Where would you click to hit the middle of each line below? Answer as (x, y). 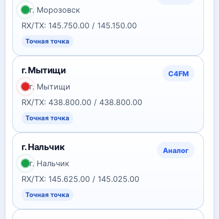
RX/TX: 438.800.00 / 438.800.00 (82, 102)
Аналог (176, 150)
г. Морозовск (55, 10)
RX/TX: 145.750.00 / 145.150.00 (79, 25)
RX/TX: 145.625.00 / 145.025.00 (80, 179)
